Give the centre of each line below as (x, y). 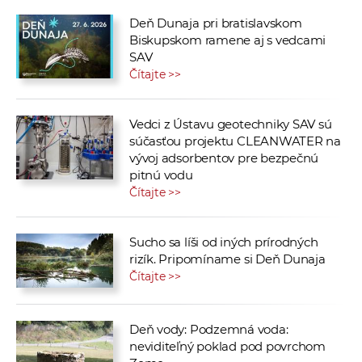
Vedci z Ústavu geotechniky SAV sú (231, 124)
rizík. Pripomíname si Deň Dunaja (227, 259)
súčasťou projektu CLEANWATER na (236, 141)
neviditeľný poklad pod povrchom (228, 346)
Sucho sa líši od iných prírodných (224, 242)
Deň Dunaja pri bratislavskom (216, 23)
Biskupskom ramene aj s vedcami (228, 40)
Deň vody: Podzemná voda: (209, 329)
